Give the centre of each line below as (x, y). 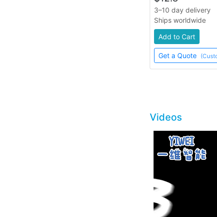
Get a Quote (178, 56)
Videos (166, 117)
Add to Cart (177, 37)
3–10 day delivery (182, 10)
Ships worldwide (180, 20)
